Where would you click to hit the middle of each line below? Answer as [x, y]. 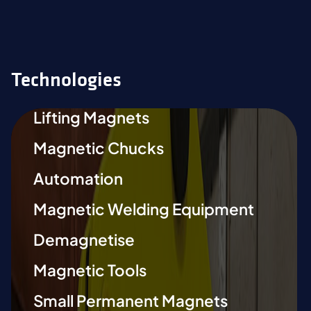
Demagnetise [84, 239]
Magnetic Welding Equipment [144, 209]
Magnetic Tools [90, 270]
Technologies [66, 80]
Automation [78, 178]
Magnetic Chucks [99, 148]
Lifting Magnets [91, 118]
